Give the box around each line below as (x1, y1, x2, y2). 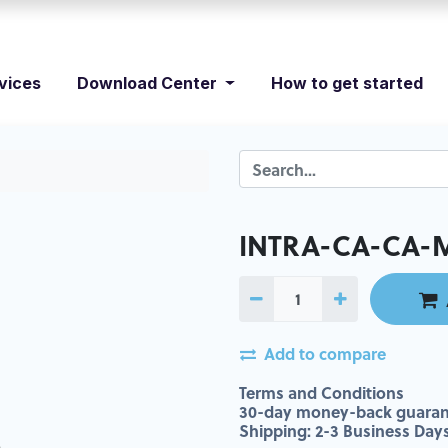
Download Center (77, 73, 218, 94)
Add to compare (264, 341, 386, 365)
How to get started (270, 73, 423, 94)
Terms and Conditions (239, 380, 404, 404)
